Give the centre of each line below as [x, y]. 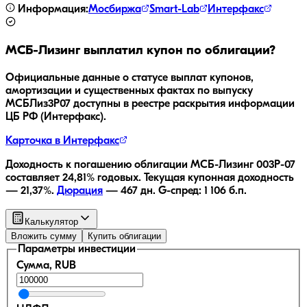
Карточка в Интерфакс [62, 141]
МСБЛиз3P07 [38, 104]
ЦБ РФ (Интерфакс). [56, 117]
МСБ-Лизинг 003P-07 [243, 165]
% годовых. [114, 178]
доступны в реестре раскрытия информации [183, 104]
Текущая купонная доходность [219, 178]
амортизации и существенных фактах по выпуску [129, 91]
